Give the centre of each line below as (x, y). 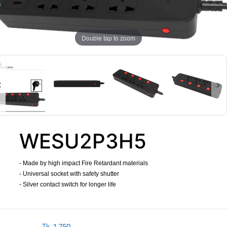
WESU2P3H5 (83, 141)
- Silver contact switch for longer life (68, 184)
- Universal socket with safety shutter (69, 174)
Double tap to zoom (108, 37)
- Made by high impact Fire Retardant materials (84, 163)
